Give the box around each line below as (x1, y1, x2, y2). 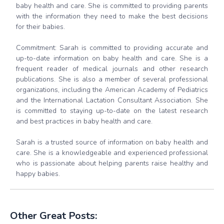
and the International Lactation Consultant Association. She (16, 95, 208, 105)
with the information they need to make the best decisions (16, 11, 208, 21)
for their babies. (16, 21, 65, 31)
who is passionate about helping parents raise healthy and (16, 158, 208, 168)
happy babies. (16, 168, 60, 178)
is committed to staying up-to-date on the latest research (16, 105, 208, 115)
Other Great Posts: (10, 208, 97, 222)
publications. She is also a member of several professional (16, 74, 208, 84)
